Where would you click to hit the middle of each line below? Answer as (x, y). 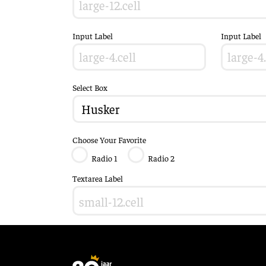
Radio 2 (161, 158)
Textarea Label (98, 178)
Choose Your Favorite (109, 139)
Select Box (90, 87)
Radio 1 (104, 158)
